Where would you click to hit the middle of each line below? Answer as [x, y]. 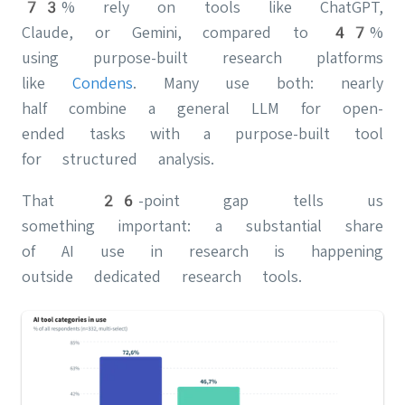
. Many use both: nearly [258, 83]
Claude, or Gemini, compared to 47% [202, 33]
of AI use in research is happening [202, 251]
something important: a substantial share [202, 226]
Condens [102, 83]
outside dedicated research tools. [162, 277]
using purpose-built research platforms [202, 58]
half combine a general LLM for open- [202, 108]
